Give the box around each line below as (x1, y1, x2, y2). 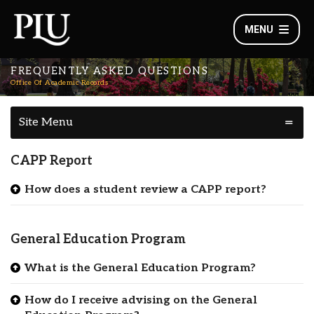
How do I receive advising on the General (25, 294, 257, 308)
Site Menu (19, 116, 73, 129)
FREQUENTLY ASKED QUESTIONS (11, 65, 208, 77)
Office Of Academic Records (11, 78, 108, 87)
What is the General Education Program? (25, 261, 256, 275)
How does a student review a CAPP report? (25, 183, 266, 197)
